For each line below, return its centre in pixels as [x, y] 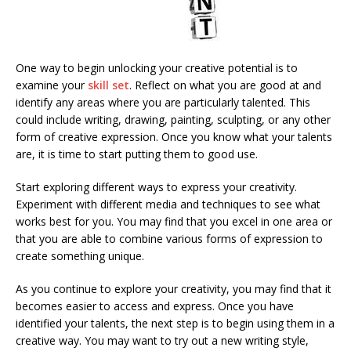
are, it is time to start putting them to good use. [137, 154]
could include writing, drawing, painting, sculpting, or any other [173, 119]
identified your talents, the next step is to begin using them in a [175, 323]
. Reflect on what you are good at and [225, 85]
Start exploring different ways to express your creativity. [156, 186]
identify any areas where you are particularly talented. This [163, 102]
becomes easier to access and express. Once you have [155, 306]
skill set [109, 85]
